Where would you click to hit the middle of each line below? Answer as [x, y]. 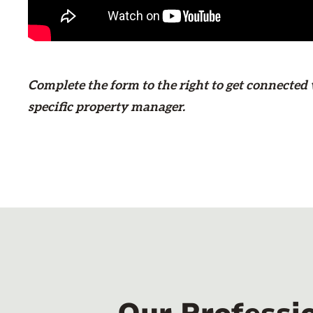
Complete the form [85, 85]
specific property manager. [107, 107]
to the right [175, 85]
